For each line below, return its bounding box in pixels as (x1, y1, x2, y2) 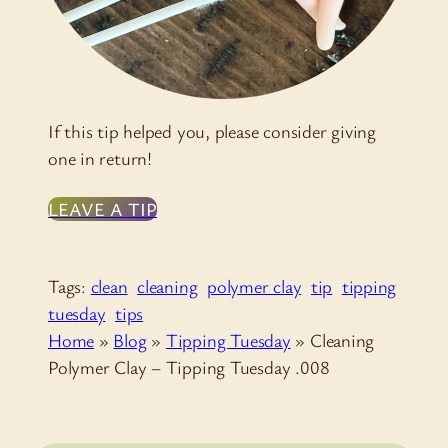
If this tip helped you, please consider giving (48, 118, 376, 143)
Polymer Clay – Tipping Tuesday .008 (48, 354, 330, 379)
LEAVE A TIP (48, 196, 157, 221)
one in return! (48, 145, 152, 170)
